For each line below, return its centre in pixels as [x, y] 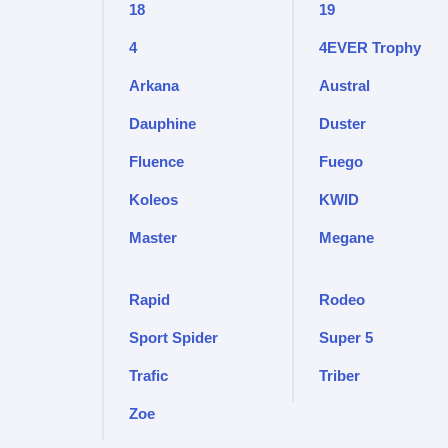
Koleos [153, 199]
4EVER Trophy [370, 47]
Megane [346, 237]
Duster [342, 123]
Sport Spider [173, 337]
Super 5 [346, 337]
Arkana [154, 85]
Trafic [148, 375]
